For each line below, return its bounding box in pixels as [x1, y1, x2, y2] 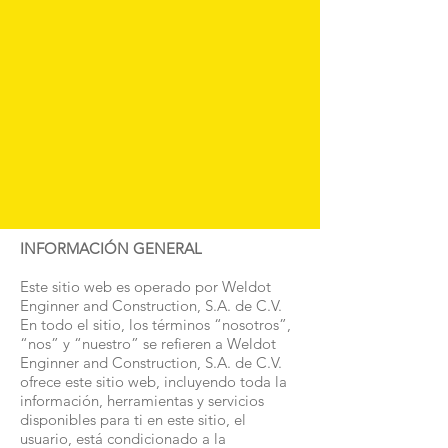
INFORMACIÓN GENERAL [20, 239, 202, 258]
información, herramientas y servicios [20, 391, 264, 410]
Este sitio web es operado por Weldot [20, 277, 271, 296]
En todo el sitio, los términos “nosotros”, [20, 315, 291, 334]
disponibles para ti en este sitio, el [20, 410, 246, 429]
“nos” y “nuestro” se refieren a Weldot [20, 334, 276, 353]
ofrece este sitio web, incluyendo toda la [20, 372, 287, 391]
